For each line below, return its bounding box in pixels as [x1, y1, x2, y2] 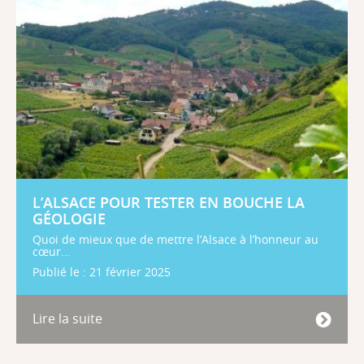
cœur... [32, 245, 71, 260]
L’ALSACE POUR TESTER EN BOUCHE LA [32, 193, 305, 213]
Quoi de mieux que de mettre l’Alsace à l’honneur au [32, 232, 318, 248]
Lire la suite [32, 309, 102, 327]
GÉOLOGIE [32, 210, 106, 229]
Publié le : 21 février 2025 [32, 264, 171, 279]
